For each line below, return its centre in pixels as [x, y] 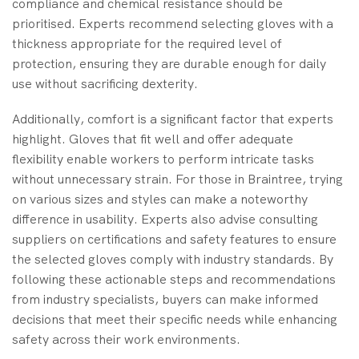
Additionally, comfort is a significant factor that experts [173, 119]
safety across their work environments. [126, 339]
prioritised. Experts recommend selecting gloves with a [173, 24]
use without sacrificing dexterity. [105, 84]
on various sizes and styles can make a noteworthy [160, 199]
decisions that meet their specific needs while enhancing [175, 319]
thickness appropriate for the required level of [147, 44]
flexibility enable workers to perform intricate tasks [163, 159]
